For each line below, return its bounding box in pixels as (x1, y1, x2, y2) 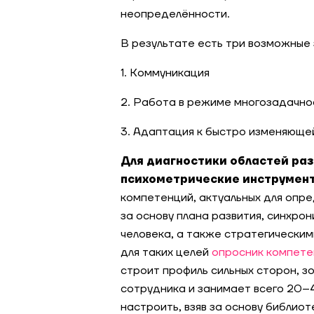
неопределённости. (121, 7, 230, 21)
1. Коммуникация (121, 66, 210, 80)
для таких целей (121, 245, 212, 259)
